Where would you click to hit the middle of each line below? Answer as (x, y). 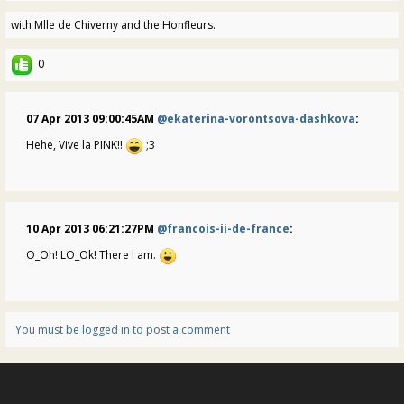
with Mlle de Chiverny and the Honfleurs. (113, 24)
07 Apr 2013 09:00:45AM (92, 118)
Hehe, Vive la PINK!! (76, 144)
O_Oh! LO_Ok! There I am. (92, 254)
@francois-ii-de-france (223, 228)
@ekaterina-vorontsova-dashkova (256, 118)
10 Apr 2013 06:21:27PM (92, 228)
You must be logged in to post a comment (123, 329)
